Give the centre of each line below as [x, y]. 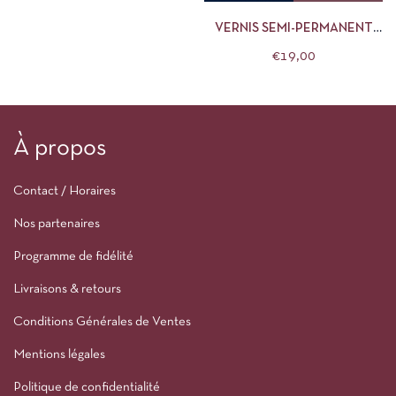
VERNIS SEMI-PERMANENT [293, 28]
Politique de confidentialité [87, 387]
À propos [60, 148]
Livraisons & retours [67, 289]
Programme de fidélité [73, 256]
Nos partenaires [57, 223]
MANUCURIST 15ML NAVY [259, 46]
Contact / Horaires [65, 190]
